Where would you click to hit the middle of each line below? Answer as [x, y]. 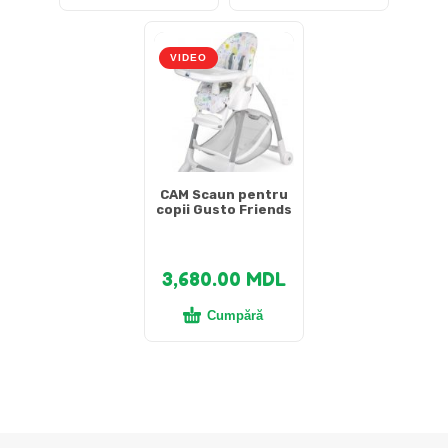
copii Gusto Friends [224, 210]
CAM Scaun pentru [224, 195]
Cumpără [235, 316]
